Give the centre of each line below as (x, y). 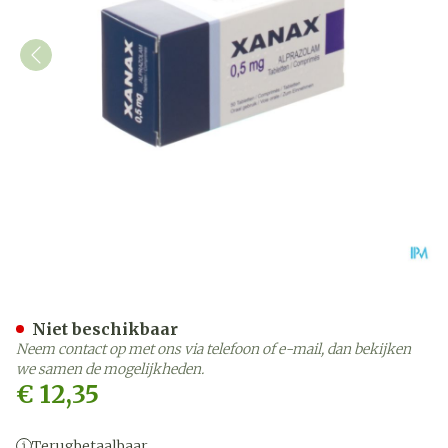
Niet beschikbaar (105, 329)
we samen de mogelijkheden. (110, 369)
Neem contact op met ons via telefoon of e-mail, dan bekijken (213, 349)
